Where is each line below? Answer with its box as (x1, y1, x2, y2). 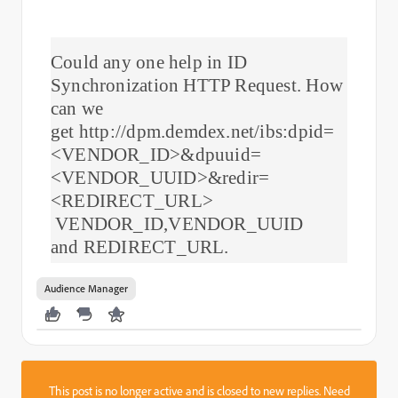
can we (51, 98, 104, 119)
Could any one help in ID (51, 52, 248, 73)
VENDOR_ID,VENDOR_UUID (51, 213, 304, 235)
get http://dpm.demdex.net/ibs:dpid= (51, 121, 335, 142)
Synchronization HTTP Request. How (51, 75, 343, 96)
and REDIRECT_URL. (51, 236, 229, 258)
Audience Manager (44, 282, 128, 295)
